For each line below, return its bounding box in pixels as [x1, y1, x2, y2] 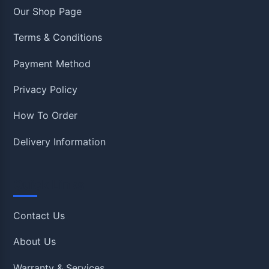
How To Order [13, 109, 78, 122]
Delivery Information [13, 135, 106, 148]
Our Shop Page [13, 5, 82, 17]
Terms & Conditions [13, 31, 103, 44]
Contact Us [13, 210, 65, 222]
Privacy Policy [13, 83, 78, 95]
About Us [13, 235, 56, 248]
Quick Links [13, 177, 85, 192]
